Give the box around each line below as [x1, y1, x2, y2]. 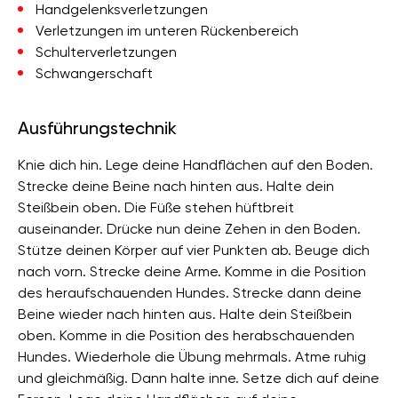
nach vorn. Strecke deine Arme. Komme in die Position [18, 263, 366, 280]
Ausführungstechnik [18, 117, 177, 139]
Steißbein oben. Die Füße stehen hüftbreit [18, 199, 294, 216]
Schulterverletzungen [36, 44, 177, 60]
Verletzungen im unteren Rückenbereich [36, 22, 298, 39]
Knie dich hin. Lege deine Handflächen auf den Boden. [18, 156, 373, 173]
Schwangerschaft [36, 65, 153, 82]
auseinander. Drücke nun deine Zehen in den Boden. [18, 220, 361, 237]
